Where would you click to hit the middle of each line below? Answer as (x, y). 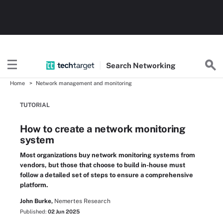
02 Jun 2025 (64, 212)
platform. (34, 185)
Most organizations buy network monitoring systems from (108, 155)
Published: (34, 212)
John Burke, (36, 201)
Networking (154, 65)
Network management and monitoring (84, 83)
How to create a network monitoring (103, 129)
